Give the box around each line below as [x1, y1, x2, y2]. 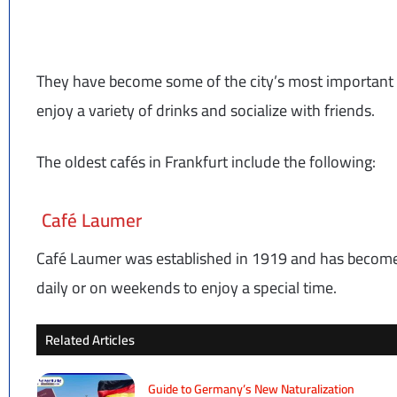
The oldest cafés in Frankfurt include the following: [36, 147, 377, 177]
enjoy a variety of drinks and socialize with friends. [36, 96, 376, 126]
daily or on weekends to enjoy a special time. [36, 273, 338, 303]
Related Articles [45, 327, 136, 354]
